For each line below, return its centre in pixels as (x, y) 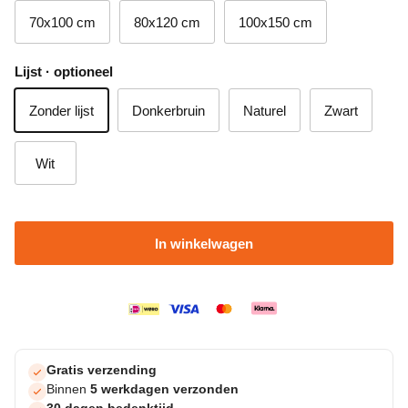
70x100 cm (62, 22)
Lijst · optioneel (64, 72)
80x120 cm (167, 22)
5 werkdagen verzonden (164, 390)
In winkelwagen (204, 243)
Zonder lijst (61, 110)
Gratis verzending (102, 371)
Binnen (68, 390)
